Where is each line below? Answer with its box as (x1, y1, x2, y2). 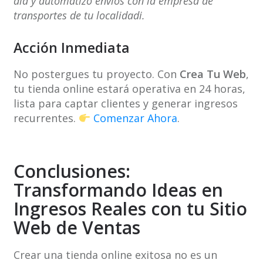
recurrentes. (13, 111, 79, 126)
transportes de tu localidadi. (13, 8, 145, 23)
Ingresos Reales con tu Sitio (13, 197, 247, 221)
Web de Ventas (13, 215, 140, 240)
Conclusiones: (13, 159, 130, 184)
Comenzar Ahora (93, 111, 177, 126)
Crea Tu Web (179, 67, 246, 82)
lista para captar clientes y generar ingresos (13, 96, 238, 111)
